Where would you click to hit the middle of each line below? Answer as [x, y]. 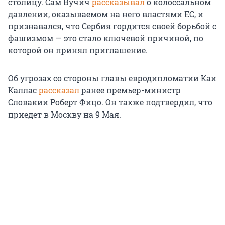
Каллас [23, 90]
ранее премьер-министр [130, 90]
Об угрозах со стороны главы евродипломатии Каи [112, 78]
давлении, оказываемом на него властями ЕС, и [106, 14]
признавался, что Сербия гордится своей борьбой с [112, 26]
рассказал [59, 90]
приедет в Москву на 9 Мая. [65, 115]
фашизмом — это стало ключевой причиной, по [106, 38]
